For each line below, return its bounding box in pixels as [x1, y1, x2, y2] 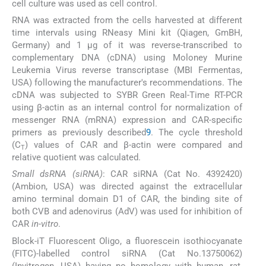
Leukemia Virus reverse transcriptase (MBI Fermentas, [12, 65, 242, 76]
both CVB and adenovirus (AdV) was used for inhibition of [12, 206, 242, 217]
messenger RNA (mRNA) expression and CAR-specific [12, 115, 242, 126]
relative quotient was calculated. [12, 152, 141, 163]
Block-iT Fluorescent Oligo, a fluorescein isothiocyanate [12, 235, 242, 246]
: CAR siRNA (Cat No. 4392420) [102, 169, 242, 180]
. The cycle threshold [151, 127, 242, 138]
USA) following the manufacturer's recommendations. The [12, 77, 242, 88]
